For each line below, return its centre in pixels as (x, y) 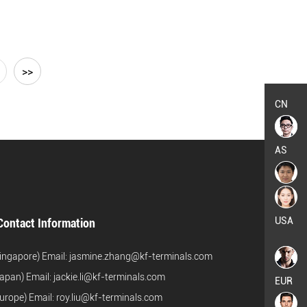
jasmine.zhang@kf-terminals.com (140, 256)
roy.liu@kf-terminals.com (109, 297)
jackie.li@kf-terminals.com (109, 277)
